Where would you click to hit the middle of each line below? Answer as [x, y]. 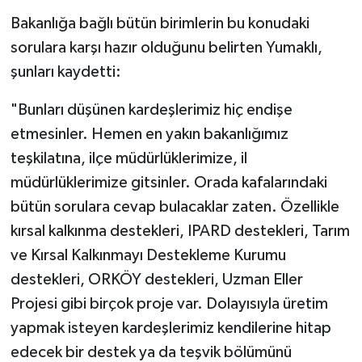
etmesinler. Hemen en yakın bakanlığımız [149, 134]
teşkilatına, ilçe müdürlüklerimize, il [128, 158]
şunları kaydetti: [65, 72]
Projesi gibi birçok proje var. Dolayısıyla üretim [169, 303]
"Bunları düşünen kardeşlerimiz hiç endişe [151, 109]
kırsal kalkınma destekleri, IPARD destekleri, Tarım [180, 231]
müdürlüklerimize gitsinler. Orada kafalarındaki [168, 182]
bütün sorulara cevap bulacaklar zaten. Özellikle [175, 206]
